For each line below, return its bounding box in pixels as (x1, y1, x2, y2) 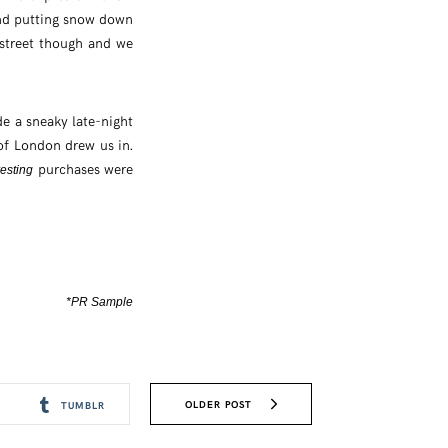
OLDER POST (185, 397, 252, 412)
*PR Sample (66, 295, 134, 310)
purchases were (33, 159, 134, 179)
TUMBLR (60, 398, 105, 413)
